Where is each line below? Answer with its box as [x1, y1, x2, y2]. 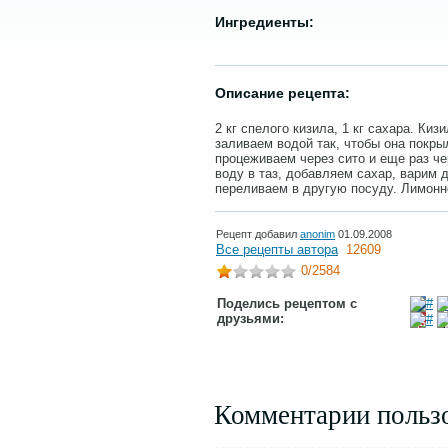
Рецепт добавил [216, 228, 300, 240]
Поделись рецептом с [217, 296, 357, 311]
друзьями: [217, 311, 284, 326]
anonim [300, 228, 335, 240]
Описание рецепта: [215, 85, 350, 101]
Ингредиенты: [215, 14, 314, 30]
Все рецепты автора [216, 242, 338, 257]
